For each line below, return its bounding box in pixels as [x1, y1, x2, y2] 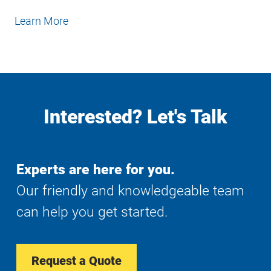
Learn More [15, 15, 68, 28]
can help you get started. [16, 204, 168, 221]
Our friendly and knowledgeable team [16, 183, 244, 200]
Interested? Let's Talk [44, 105, 227, 129]
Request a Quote [31, 253, 122, 269]
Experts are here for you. [16, 162, 175, 178]
